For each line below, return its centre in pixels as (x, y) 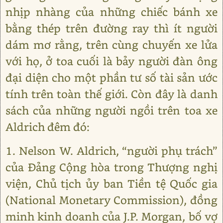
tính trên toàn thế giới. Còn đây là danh (111, 94)
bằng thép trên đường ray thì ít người (111, 28)
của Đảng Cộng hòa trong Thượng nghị (111, 167)
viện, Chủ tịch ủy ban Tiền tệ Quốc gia (111, 183)
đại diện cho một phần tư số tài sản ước (111, 77)
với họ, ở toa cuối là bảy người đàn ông (111, 61)
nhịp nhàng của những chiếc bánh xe (111, 12)
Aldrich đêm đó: (48, 127)
